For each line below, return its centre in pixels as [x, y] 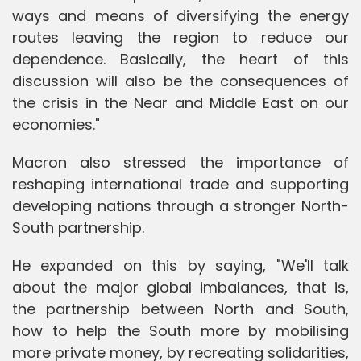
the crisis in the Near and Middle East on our [180, 102]
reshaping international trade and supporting [180, 184]
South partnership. [78, 227]
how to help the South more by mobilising [180, 330]
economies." [56, 124]
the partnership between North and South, [180, 309]
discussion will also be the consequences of [180, 81]
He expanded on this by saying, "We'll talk [180, 265]
